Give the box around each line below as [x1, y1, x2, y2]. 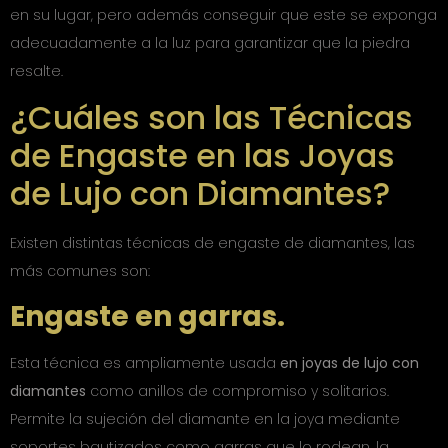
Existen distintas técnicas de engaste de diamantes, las [10, 233, 415, 254]
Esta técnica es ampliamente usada [10, 352, 280, 373]
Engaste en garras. [10, 296, 285, 336]
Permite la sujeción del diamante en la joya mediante [10, 408, 400, 429]
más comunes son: [10, 261, 150, 282]
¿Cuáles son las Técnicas [10, 95, 413, 141]
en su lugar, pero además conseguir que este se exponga [10, 4, 437, 25]
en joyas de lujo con [280, 352, 419, 373]
